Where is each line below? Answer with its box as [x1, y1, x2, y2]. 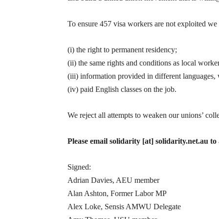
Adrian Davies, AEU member [67, 176, 159, 185]
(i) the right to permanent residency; [67, 45, 177, 54]
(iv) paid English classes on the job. [67, 85, 176, 94]
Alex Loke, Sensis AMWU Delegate [67, 202, 181, 211]
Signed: [67, 163, 91, 172]
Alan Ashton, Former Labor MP [67, 189, 167, 198]
